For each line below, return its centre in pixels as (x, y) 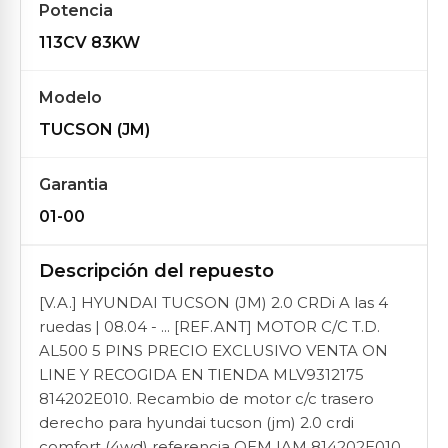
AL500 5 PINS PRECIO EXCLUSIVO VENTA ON (213, 350)
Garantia (73, 184)
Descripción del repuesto (156, 271)
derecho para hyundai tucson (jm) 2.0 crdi (196, 422)
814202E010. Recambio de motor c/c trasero (206, 398)
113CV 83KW (89, 42)
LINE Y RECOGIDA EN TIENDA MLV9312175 (201, 374)
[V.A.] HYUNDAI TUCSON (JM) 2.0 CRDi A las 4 (213, 302)
